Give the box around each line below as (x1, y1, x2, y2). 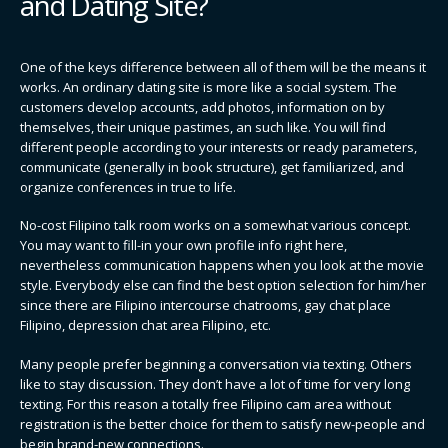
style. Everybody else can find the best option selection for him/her (20, 276, 426, 295)
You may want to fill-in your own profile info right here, (20, 236, 347, 255)
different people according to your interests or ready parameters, (20, 137, 417, 156)
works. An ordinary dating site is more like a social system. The (20, 77, 397, 96)
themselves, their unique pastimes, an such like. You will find (20, 117, 386, 136)
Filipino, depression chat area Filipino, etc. (20, 316, 271, 335)
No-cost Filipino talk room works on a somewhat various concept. (20, 216, 411, 235)
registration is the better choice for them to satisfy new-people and (20, 414, 425, 433)
